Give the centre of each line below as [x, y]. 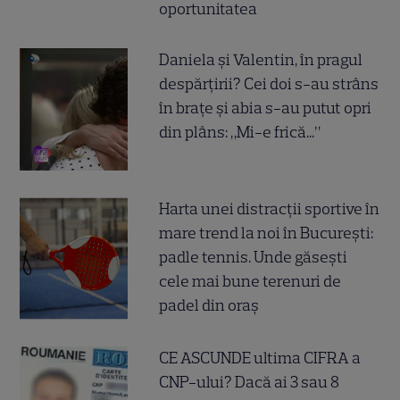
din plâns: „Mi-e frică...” [240, 132]
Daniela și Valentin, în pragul [261, 59]
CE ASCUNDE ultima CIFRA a [260, 358]
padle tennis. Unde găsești [254, 257]
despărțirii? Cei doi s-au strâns [269, 83]
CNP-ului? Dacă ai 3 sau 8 [250, 382]
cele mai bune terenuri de [250, 281]
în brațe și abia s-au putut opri [266, 108]
